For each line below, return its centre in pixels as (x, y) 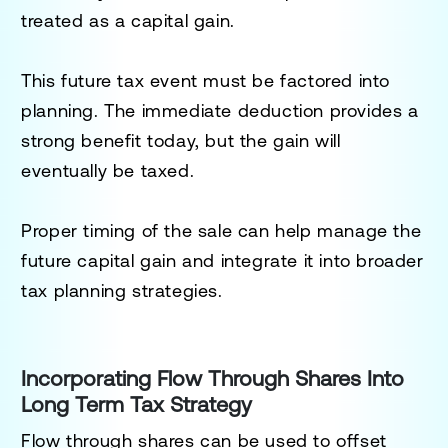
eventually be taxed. (108, 170)
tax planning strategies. (122, 290)
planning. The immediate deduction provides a (220, 110)
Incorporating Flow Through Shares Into (213, 378)
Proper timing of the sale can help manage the (221, 230)
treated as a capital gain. (128, 20)
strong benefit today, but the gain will (181, 140)
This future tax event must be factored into (206, 80)
